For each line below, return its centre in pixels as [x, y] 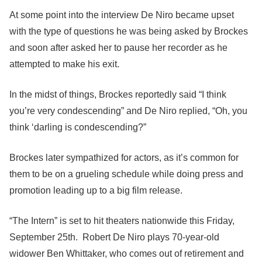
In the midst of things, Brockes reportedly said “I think [118, 94]
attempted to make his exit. [64, 64]
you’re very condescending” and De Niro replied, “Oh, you [128, 111]
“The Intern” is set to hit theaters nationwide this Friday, [122, 221]
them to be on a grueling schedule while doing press [117, 174]
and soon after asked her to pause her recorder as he [118, 48]
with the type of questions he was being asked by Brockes [129, 31]
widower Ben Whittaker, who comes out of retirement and [127, 254]
